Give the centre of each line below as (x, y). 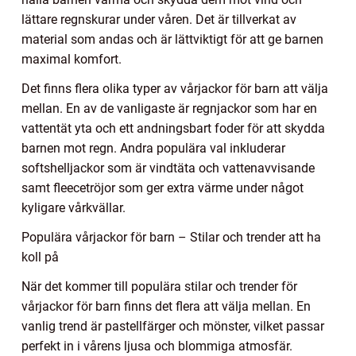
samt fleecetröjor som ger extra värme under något (163, 188)
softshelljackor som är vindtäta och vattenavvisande (168, 168)
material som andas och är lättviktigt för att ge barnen (172, 39)
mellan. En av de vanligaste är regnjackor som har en (169, 108)
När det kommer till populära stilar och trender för (159, 286)
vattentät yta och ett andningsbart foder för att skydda (173, 128)
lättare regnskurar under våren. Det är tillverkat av (159, 19)
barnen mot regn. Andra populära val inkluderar (153, 148)
